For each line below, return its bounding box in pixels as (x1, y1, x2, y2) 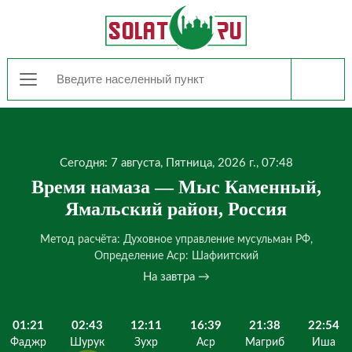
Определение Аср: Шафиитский (93, 251, 258, 262)
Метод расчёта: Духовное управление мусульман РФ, (39, 234, 313, 245)
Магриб (244, 337, 284, 348)
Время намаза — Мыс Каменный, (31, 177, 321, 197)
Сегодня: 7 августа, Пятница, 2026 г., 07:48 (59, 157, 293, 169)
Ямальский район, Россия (65, 199, 287, 219)
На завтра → (142, 271, 210, 283)
